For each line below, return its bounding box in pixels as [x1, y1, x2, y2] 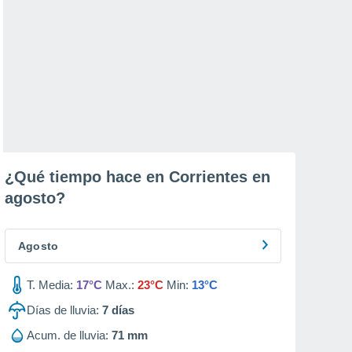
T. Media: [27, 278, 73, 291]
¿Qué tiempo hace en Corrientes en [5, 168, 270, 185]
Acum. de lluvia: [27, 328, 108, 342]
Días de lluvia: [27, 303, 99, 317]
